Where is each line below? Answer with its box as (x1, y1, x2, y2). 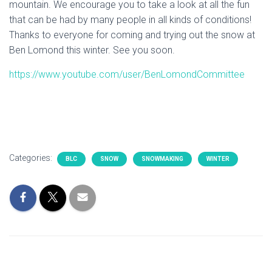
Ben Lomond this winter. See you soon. (9, 44, 175, 56)
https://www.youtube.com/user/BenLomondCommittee (9, 69, 245, 80)
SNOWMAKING (141, 155, 183, 162)
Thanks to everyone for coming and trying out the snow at (9, 29, 255, 41)
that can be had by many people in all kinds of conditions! (9, 14, 251, 25)
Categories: (9, 153, 54, 163)
